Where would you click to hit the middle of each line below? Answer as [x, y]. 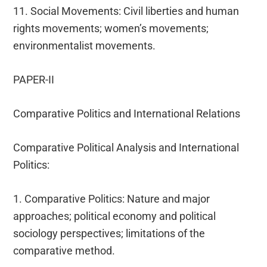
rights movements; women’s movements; [111, 28]
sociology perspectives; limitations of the [109, 233]
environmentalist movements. [85, 45]
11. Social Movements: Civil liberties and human [126, 11]
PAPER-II [34, 79]
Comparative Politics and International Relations [127, 113]
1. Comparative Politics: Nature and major [112, 198]
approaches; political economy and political [115, 216]
